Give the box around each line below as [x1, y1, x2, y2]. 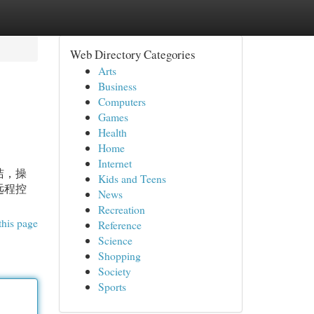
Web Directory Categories [69, 46, 196, 62]
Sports [97, 279, 126, 294]
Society [97, 264, 131, 278]
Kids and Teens [97, 171, 166, 186]
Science [97, 233, 132, 247]
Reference [97, 217, 142, 232]
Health [97, 125, 127, 139]
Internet [97, 156, 132, 170]
